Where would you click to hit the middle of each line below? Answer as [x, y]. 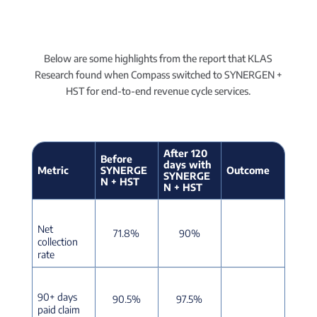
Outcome [248, 170]
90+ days [57, 297]
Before [116, 159]
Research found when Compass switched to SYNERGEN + [158, 75]
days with [187, 165]
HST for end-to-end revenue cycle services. [158, 91]
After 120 [185, 153]
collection [57, 242]
